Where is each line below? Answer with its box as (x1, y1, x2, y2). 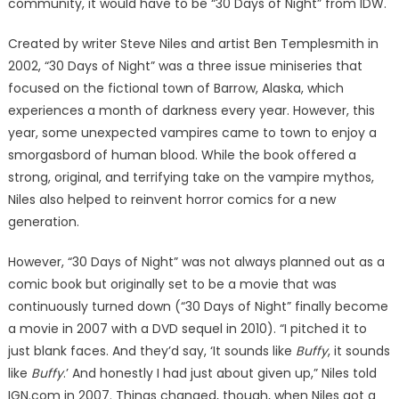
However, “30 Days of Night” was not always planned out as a (7, 253, 385, 271)
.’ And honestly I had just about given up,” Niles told (62, 364, 377, 382)
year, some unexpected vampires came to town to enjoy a (7, 124, 377, 142)
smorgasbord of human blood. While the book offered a (7, 146, 356, 164)
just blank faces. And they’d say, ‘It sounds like (7, 342, 296, 360)
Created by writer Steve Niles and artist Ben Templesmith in (7, 35, 379, 53)
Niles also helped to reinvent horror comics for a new (7, 191, 336, 208)
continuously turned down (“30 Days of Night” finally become (7, 297, 388, 315)
